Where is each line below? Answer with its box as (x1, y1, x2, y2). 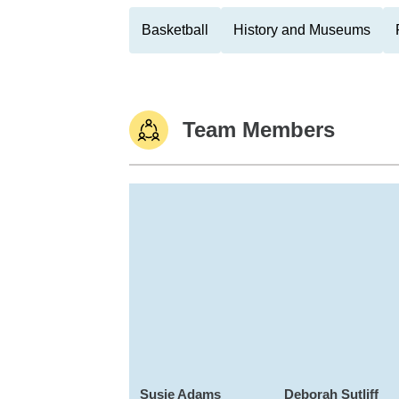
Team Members (183, 118, 335, 142)
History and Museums (233, 22, 370, 37)
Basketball (142, 22, 208, 37)
